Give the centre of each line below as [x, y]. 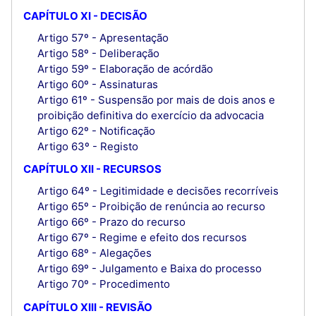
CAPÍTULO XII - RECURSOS [92, 169]
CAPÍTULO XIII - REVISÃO [88, 307]
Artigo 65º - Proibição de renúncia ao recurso [151, 207]
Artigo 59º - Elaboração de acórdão [125, 68]
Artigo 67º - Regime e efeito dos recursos [142, 238]
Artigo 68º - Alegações [94, 253]
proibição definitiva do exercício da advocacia [150, 115]
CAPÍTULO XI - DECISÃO [85, 16]
